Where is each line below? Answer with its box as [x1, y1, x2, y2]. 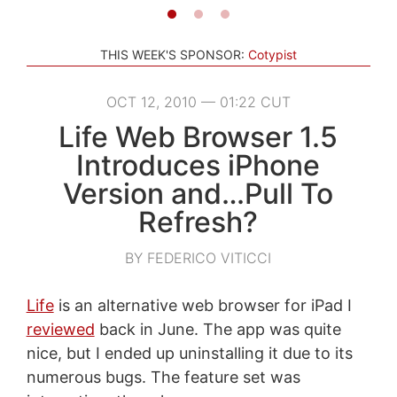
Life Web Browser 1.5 [58, 119, 339, 154]
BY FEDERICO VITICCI [125, 248, 272, 267]
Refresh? [138, 204, 259, 239]
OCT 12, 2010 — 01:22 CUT [105, 92, 291, 111]
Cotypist [248, 46, 297, 62]
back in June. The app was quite [94, 319, 341, 339]
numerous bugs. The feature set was [26, 367, 300, 386]
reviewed [26, 319, 95, 339]
